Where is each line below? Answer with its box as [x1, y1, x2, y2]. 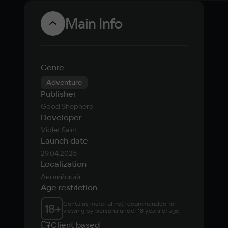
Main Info [65, 14, 122, 32]
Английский [41, 172, 80, 181]
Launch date [41, 135, 88, 146]
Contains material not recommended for [63, 199, 176, 207]
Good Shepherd [41, 102, 94, 111]
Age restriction [41, 182, 97, 192]
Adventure [46, 78, 82, 87]
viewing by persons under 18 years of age [63, 207, 179, 214]
